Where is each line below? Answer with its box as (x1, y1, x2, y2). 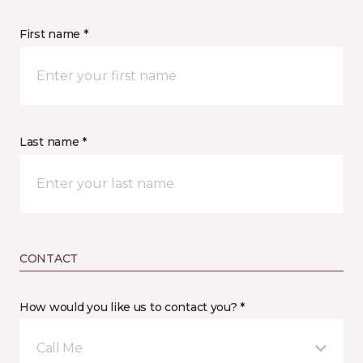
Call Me (36, 340, 83, 356)
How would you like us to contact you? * (19, 300, 246, 314)
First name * (19, 27, 88, 41)
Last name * (19, 135, 87, 149)
